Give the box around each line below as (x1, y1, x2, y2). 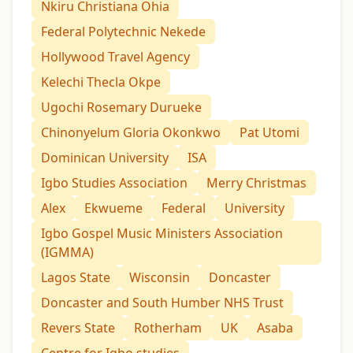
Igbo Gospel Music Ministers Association (41, 224, 283, 242)
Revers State (41, 318, 115, 336)
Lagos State (41, 268, 110, 286)
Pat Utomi (240, 123, 299, 141)
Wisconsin (129, 268, 190, 286)
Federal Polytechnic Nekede (41, 22, 206, 40)
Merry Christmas (206, 173, 307, 191)
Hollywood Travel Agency (41, 47, 190, 65)
